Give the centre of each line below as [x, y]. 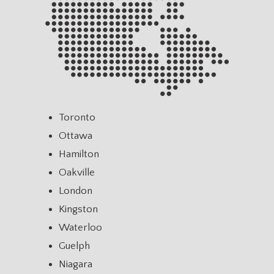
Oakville [77, 172]
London [76, 191]
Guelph [74, 246]
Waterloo [80, 227]
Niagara [76, 264]
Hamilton [79, 154]
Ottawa [76, 135]
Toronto [77, 117]
